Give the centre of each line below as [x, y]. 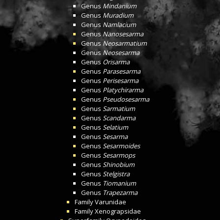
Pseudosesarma [126, 99]
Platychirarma [123, 90]
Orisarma [116, 62]
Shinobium [119, 165]
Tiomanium [119, 183]
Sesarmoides [121, 146]
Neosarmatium [125, 43]
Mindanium [120, 6]
